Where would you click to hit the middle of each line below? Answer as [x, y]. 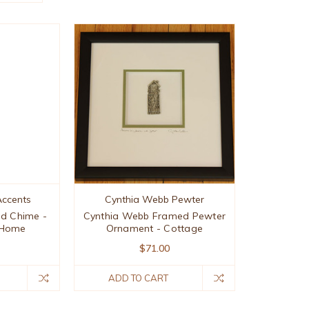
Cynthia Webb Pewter [154, 200]
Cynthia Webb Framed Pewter [154, 216]
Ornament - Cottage [154, 229]
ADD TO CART [138, 278]
